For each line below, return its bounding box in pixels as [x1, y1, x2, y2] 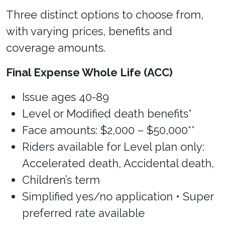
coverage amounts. [6, 41, 108, 54]
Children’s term [22, 173, 100, 186]
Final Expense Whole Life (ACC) [6, 66, 173, 79]
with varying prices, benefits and [6, 25, 172, 38]
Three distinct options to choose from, [6, 8, 203, 21]
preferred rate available [22, 206, 145, 219]
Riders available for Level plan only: [22, 140, 204, 153]
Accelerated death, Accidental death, [22, 157, 214, 170]
